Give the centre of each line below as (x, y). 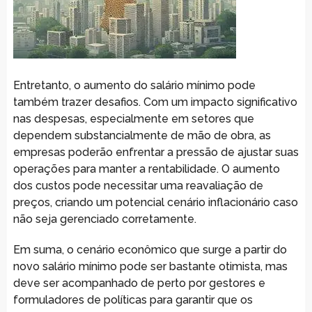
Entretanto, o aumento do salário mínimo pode (134, 85)
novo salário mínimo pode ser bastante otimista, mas (150, 266)
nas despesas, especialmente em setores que (133, 118)
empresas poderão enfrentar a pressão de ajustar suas (156, 152)
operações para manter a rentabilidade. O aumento (146, 169)
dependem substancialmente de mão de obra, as (142, 135)
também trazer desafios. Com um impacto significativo (155, 102)
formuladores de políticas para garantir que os (133, 299)
